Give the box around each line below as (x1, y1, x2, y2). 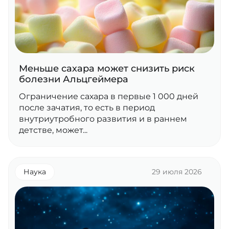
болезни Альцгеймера (19, 74, 128, 85)
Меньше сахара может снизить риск (19, 63, 195, 74)
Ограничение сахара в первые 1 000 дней (19, 91, 198, 101)
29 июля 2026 (152, 167, 202, 176)
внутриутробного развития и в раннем (19, 114, 187, 124)
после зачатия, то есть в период (19, 103, 155, 112)
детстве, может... (19, 125, 87, 135)
